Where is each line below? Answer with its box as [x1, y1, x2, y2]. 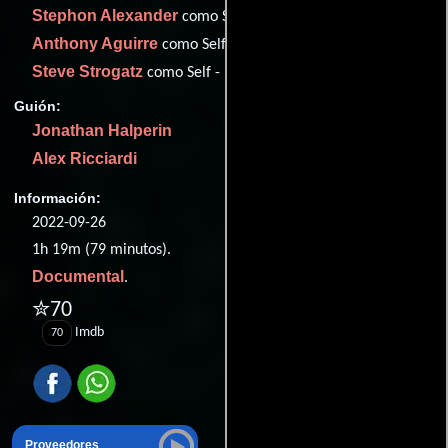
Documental [32, 268, 124, 286]
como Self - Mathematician [143, 65, 324, 82]
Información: [14, 190, 101, 207]
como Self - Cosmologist [178, 9, 338, 26]
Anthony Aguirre [32, 35, 158, 53]
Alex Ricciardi [32, 149, 137, 167]
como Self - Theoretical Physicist [158, 37, 372, 54]
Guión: [14, 97, 61, 114]
